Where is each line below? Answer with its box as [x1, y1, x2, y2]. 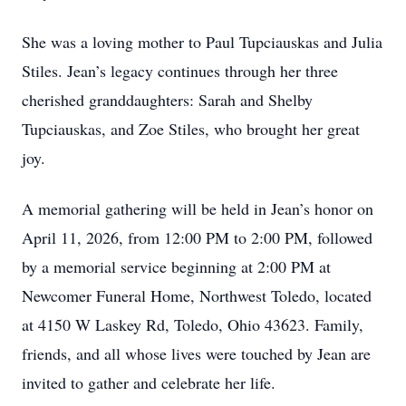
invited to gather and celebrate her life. [22, 372, 275, 393]
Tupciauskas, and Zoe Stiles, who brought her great [22, 118, 360, 140]
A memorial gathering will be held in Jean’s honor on [22, 198, 373, 219]
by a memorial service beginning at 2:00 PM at [22, 256, 331, 277]
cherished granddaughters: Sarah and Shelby [22, 89, 313, 111]
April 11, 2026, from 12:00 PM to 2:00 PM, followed [22, 227, 372, 248]
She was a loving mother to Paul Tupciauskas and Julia [22, 31, 382, 53]
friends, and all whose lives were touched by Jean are [22, 343, 371, 364]
